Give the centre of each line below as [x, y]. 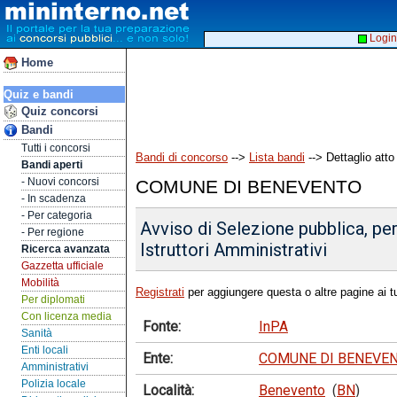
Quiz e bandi [39, 94]
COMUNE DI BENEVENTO [249, 187]
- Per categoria [57, 215]
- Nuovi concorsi [60, 182]
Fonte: [162, 326]
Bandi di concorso [182, 158]
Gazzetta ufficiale [62, 266]
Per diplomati [53, 300]
